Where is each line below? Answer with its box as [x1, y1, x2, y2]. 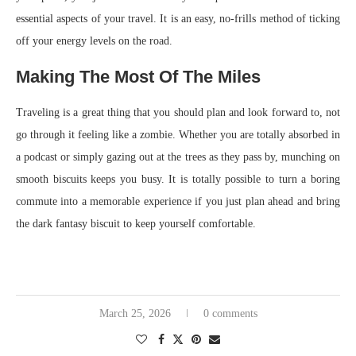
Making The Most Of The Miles [16, 66, 261, 87]
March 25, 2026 [99, 307, 171, 319]
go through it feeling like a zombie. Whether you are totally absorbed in [16, 128, 340, 141]
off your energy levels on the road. [16, 34, 172, 47]
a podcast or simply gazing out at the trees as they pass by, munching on [16, 150, 340, 163]
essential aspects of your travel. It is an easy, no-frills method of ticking [16, 12, 340, 25]
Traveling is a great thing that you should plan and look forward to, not [16, 106, 340, 118]
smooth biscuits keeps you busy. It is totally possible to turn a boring [16, 172, 340, 185]
